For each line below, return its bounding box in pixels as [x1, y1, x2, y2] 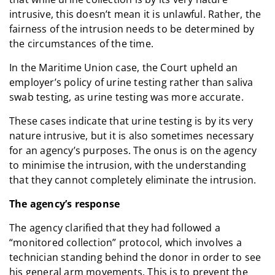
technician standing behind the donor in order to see [9, 250, 261, 264]
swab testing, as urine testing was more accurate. [9, 90, 244, 104]
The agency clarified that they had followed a [9, 220, 221, 234]
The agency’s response [9, 196, 120, 211]
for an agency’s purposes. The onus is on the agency [9, 143, 257, 157]
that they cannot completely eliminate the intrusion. [9, 172, 257, 187]
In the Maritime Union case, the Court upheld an [9, 60, 238, 74]
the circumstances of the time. [9, 36, 153, 50]
